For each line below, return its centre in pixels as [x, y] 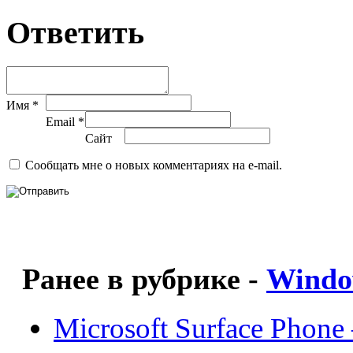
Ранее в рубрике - [144, 279]
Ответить [75, 32]
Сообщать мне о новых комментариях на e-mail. [154, 165]
